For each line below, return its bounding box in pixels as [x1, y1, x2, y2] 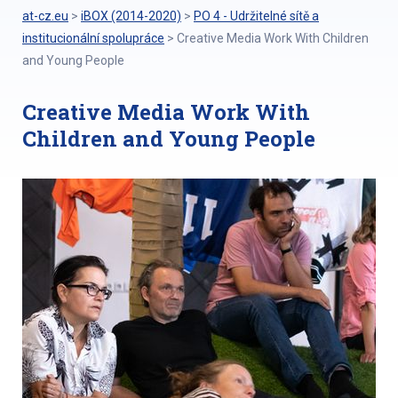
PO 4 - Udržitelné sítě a [194, 9, 319, 23]
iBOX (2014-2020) [81, 9, 181, 23]
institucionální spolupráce [22, 31, 164, 45]
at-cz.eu [22, 9, 68, 23]
